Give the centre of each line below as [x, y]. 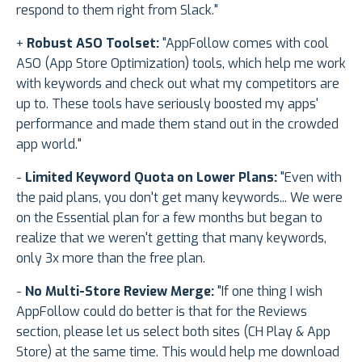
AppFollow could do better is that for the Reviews [162, 311]
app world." [49, 144]
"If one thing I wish [268, 291]
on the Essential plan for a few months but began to [169, 217]
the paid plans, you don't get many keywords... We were [179, 197]
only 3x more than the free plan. [111, 258]
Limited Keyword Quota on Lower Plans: [151, 177]
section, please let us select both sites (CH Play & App [173, 331]
